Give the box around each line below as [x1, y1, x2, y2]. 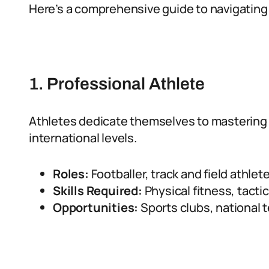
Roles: [53, 166, 89, 182]
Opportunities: [53, 199, 139, 216]
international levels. [29, 130, 137, 146]
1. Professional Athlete [29, 74, 205, 93]
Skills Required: [53, 183, 142, 199]
